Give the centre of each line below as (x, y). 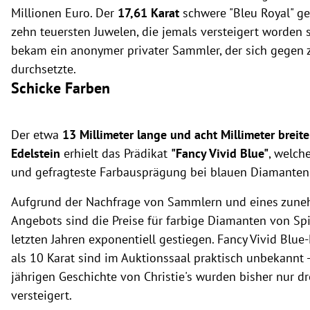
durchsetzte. (44, 69)
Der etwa (37, 134)
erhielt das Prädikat (116, 153)
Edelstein (36, 153)
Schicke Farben (61, 88)
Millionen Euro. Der (64, 12)
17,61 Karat (148, 12)
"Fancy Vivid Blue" (220, 153)
